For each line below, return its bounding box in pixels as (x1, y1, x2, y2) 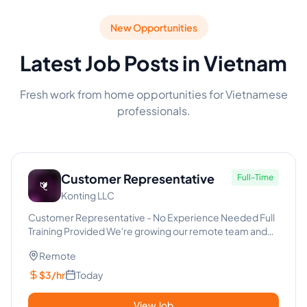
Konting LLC (61, 189, 114, 201)
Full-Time (237, 172, 273, 182)
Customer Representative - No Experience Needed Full (28, 211, 147, 223)
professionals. (116, 103, 191, 118)
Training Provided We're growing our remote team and (28, 225, 267, 237)
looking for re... (28, 238, 96, 251)
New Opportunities (110, 21, 197, 34)
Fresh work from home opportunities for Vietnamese (19, 87, 288, 101)
